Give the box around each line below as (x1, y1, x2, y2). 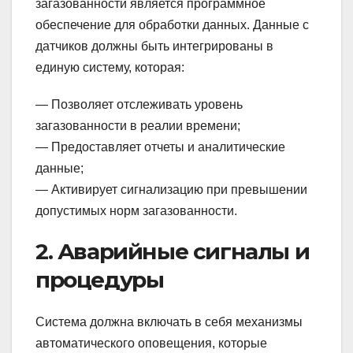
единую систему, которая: (35, 61, 184, 75)
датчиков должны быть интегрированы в (35, 39, 273, 54)
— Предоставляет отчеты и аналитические (35, 140, 285, 154)
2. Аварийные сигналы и (35, 238, 310, 266)
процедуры (35, 266, 164, 294)
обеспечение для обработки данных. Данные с (35, 18, 309, 32)
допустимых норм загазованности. (35, 204, 237, 218)
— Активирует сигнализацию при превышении (35, 183, 307, 197)
